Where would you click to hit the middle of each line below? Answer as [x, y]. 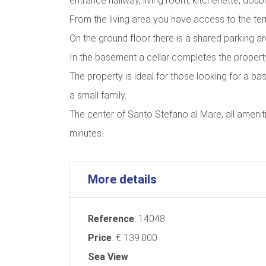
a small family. [98, 95]
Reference [111, 218]
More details [122, 179]
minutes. [86, 133]
